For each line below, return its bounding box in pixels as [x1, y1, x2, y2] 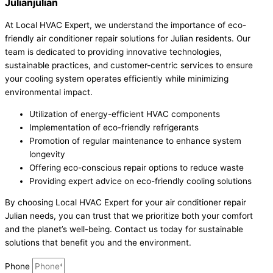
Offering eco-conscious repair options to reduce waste [29, 162, 244, 172]
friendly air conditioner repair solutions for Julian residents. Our [5, 34, 250, 44]
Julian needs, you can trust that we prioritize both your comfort [5, 211, 253, 221]
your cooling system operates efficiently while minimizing [5, 74, 229, 84]
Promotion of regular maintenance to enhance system [29, 135, 241, 146]
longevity [29, 149, 65, 159]
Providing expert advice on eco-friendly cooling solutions [29, 175, 252, 186]
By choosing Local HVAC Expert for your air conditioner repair [5, 197, 246, 208]
